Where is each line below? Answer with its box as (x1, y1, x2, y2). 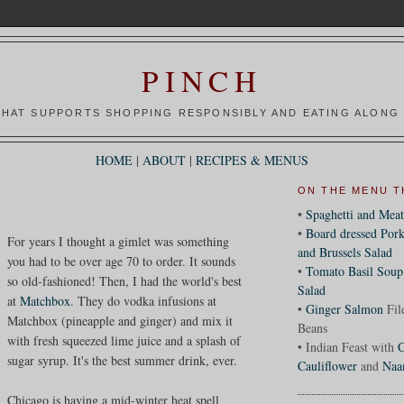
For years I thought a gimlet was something (7, 232, 230, 250)
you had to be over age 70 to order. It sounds (7, 252, 236, 270)
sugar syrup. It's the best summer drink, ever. (7, 351, 238, 369)
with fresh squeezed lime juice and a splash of (7, 331, 242, 349)
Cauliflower (297, 356, 357, 374)
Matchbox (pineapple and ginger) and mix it (7, 311, 234, 329)
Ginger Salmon (305, 299, 383, 317)
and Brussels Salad (297, 243, 392, 261)
